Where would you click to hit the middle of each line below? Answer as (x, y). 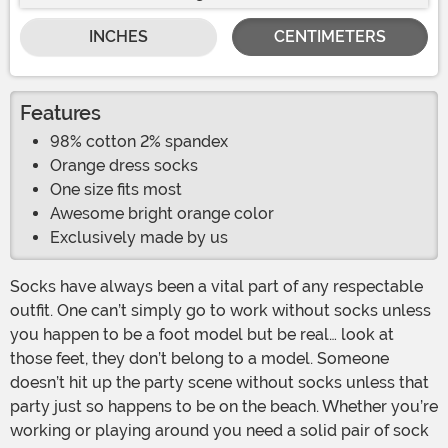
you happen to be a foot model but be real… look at (202, 335)
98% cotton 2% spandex (139, 142)
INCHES (118, 37)
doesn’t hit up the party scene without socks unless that (219, 383)
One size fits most (116, 190)
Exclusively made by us (139, 238)
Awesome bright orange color (162, 214)
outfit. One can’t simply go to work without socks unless (220, 311)
